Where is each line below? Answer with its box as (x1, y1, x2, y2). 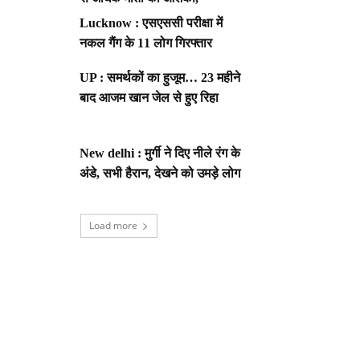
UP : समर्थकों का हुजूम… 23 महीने (80, 71, 241, 85)
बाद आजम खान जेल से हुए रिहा (80, 91, 223, 105)
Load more (89, 219, 137, 233)
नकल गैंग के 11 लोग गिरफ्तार (80, 36, 213, 51)
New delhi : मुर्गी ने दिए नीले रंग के (80, 146, 241, 161)
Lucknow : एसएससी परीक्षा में (80, 16, 223, 31)
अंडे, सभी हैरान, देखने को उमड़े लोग (80, 166, 241, 181)
